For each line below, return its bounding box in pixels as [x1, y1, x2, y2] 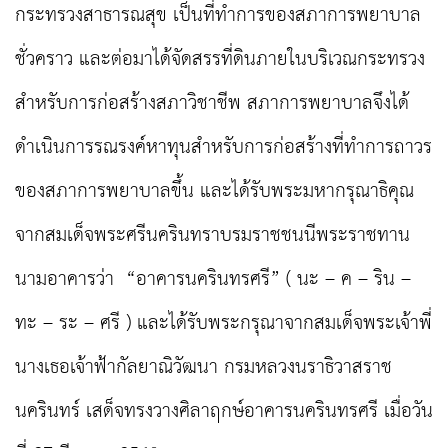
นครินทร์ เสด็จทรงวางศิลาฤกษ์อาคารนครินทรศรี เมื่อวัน [15, 393, 433, 431]
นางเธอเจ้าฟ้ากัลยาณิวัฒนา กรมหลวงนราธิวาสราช [15, 349, 392, 387]
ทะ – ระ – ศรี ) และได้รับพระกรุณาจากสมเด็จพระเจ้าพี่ [15, 305, 432, 343]
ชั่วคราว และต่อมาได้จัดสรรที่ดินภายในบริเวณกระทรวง [15, 41, 425, 79]
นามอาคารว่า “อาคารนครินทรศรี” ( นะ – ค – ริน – [15, 261, 411, 299]
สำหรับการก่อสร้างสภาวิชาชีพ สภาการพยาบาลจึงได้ [15, 85, 409, 123]
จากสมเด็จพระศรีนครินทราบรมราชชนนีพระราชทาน [15, 217, 410, 255]
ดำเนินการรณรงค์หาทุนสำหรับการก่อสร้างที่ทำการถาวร [15, 129, 432, 167]
